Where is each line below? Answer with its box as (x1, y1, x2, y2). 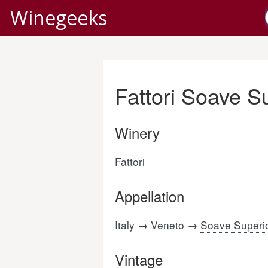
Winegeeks (10, 5, 107, 31)
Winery (115, 122, 160, 143)
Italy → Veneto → (115, 217, 200, 232)
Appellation (115, 185, 184, 206)
